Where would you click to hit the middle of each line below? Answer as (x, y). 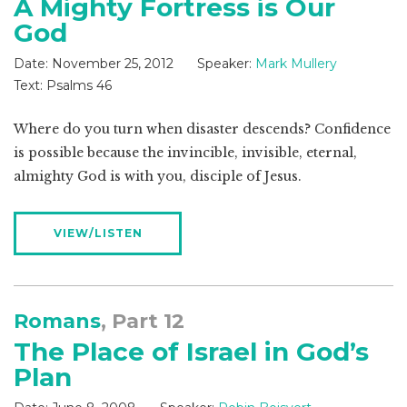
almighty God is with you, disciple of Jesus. (158, 177)
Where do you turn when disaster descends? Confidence (202, 129)
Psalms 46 (77, 86)
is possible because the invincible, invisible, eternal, (185, 153)
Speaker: (224, 64)
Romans (57, 322)
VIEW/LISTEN (98, 233)
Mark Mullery (296, 64)
